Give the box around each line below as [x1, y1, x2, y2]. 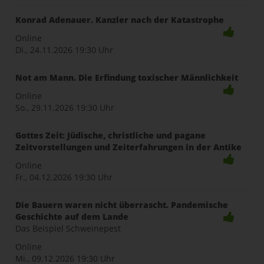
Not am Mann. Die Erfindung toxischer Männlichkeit [15, 72, 238, 83]
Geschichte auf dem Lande [15, 211, 128, 222]
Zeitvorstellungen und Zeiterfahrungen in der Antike [15, 141, 242, 153]
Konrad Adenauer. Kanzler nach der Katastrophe [15, 14, 224, 25]
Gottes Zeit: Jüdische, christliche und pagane [15, 130, 206, 141]
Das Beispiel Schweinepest [15, 223, 121, 234]
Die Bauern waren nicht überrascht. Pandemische [15, 199, 228, 210]
